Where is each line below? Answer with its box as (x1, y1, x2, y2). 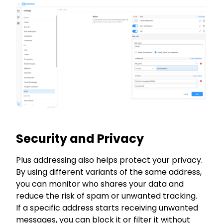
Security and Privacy (16, 130, 144, 147)
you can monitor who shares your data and (16, 178, 184, 190)
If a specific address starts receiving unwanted (16, 202, 198, 214)
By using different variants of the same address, (16, 166, 202, 178)
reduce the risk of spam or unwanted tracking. (16, 190, 197, 202)
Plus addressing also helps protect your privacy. (16, 154, 203, 166)
